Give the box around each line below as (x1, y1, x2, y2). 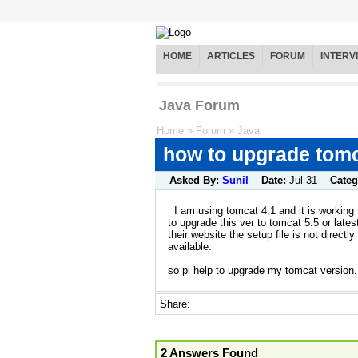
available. (168, 240, 212, 253)
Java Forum (159, 97, 240, 114)
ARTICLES (207, 50, 255, 62)
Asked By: (169, 174, 222, 187)
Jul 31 (289, 174, 317, 187)
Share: (160, 297, 193, 310)
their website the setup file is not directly (168, 228, 355, 241)
